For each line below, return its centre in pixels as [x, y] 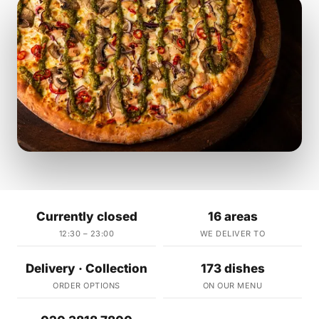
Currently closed [87, 217]
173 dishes [232, 269]
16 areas [232, 217]
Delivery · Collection [87, 269]
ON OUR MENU [232, 286]
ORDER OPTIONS [87, 286]
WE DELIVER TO [232, 234]
